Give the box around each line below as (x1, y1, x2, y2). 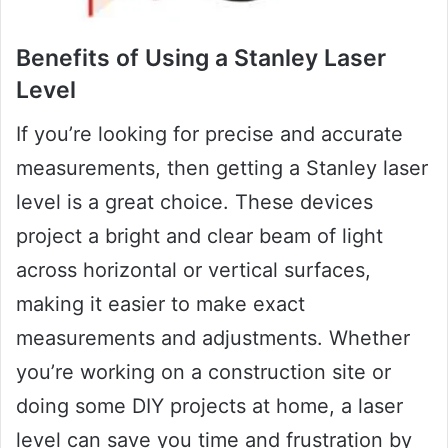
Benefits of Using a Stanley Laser (16, 43, 386, 72)
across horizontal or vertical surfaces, (16, 258, 371, 283)
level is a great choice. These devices (16, 190, 373, 215)
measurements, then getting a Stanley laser (16, 156, 428, 181)
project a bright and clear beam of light (16, 224, 383, 249)
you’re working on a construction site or (16, 360, 391, 385)
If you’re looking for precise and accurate (16, 122, 403, 147)
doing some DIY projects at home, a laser (16, 394, 403, 419)
